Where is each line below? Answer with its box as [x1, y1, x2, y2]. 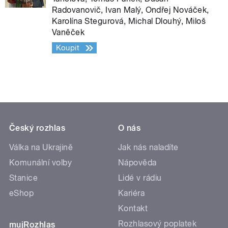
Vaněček [52, 27, 85, 38]
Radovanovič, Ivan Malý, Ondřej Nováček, [52, 5, 209, 15]
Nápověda [118, 158, 157, 168]
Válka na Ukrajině [9, 142, 73, 153]
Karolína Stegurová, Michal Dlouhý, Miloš [52, 16, 206, 26]
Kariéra [118, 188, 145, 198]
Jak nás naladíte [118, 142, 179, 153]
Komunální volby [9, 158, 72, 168]
